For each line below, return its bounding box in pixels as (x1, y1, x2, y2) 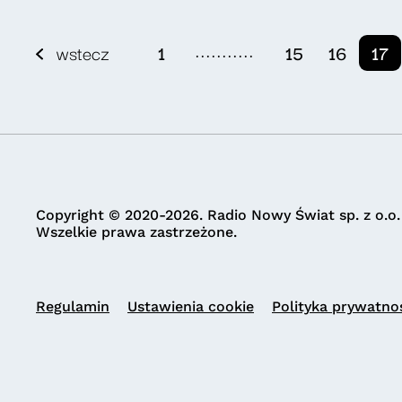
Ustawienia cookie (127, 298, 254, 315)
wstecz (56, 39, 109, 66)
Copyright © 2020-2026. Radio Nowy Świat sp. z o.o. (36, 206, 400, 223)
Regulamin (36, 298, 109, 315)
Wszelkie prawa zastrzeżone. (36, 223, 237, 240)
